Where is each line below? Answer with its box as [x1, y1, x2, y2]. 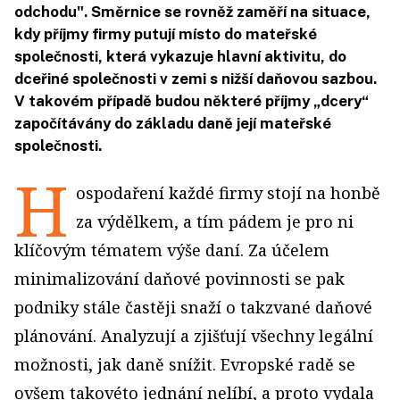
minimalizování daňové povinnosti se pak [14, 268, 345, 290]
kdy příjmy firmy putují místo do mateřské [14, 25, 317, 44]
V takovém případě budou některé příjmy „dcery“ [14, 92, 369, 111]
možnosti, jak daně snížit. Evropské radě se [14, 354, 355, 376]
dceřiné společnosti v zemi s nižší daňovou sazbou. [14, 70, 377, 88]
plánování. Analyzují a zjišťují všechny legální [14, 325, 373, 347]
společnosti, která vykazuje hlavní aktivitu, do [14, 47, 346, 66]
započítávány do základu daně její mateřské [14, 114, 331, 133]
